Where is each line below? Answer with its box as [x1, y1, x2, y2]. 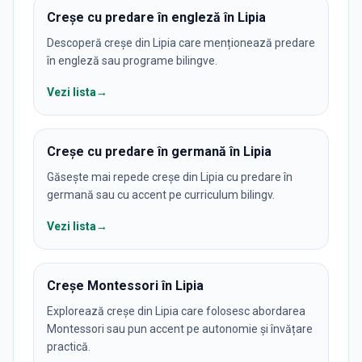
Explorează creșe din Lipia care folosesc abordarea [47, 305, 305, 318]
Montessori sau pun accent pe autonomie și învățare [47, 322, 313, 335]
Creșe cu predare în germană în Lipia [47, 144, 271, 159]
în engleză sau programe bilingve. [47, 54, 217, 67]
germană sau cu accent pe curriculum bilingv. [47, 188, 275, 201]
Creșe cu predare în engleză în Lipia [47, 10, 266, 25]
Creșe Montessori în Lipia [47, 278, 204, 293]
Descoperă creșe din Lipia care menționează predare [47, 36, 315, 49]
